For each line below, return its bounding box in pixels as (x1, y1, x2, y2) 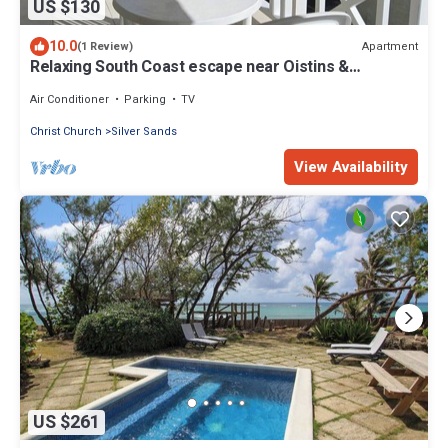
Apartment (362, 37, 418, 55)
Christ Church (30, 123, 102, 141)
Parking (124, 91, 166, 109)
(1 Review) (77, 38, 133, 56)
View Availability (294, 156, 408, 179)
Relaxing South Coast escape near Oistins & (30, 55, 349, 80)
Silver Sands (111, 123, 177, 141)
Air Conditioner (30, 91, 109, 109)
